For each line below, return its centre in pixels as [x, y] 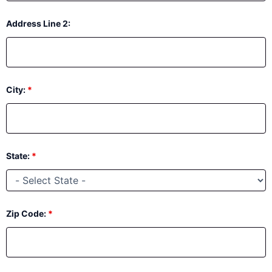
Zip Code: [27, 213]
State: [19, 155]
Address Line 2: [38, 23]
